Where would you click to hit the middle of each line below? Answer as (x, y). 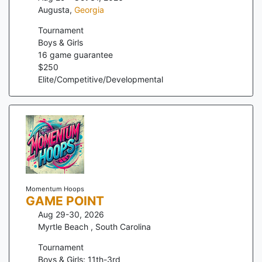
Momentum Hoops (55, 189)
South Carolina (123, 227)
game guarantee (80, 55)
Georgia (89, 10)
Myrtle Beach (64, 227)
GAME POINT (65, 201)
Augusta (54, 10)
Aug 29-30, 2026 (71, 215)
